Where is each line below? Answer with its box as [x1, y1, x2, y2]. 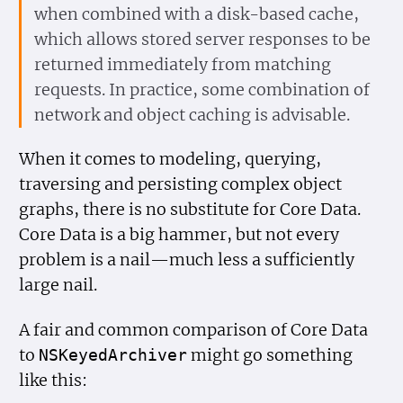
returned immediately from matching [33, 54, 331, 75]
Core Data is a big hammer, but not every [19, 225, 340, 246]
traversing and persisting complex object [19, 175, 343, 195]
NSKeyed [39, 345, 109, 364]
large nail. [19, 275, 98, 296]
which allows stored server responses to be [33, 29, 371, 49]
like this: [19, 370, 88, 390]
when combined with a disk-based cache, [33, 4, 359, 24]
